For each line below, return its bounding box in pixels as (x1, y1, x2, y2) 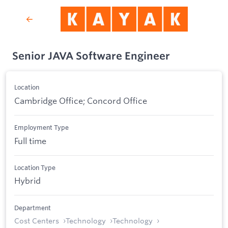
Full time (14, 135, 46, 146)
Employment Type (14, 123, 69, 132)
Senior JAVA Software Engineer (12, 49, 170, 62)
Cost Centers (14, 216, 59, 225)
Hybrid (14, 175, 41, 186)
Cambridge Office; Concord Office (14, 95, 147, 106)
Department (14, 203, 51, 212)
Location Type (14, 163, 55, 172)
